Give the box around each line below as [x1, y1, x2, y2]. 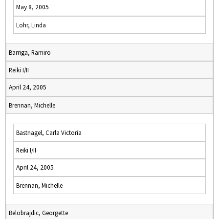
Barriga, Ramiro [9, 48, 51, 56]
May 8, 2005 [16, 3, 49, 11]
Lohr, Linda [16, 21, 46, 29]
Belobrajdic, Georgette [9, 209, 68, 217]
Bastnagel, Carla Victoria [16, 129, 82, 136]
